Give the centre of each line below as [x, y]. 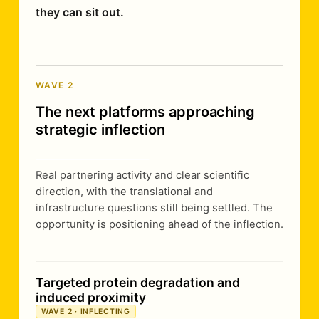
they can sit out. [80, 12]
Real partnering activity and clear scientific [142, 175]
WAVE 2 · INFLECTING [86, 312]
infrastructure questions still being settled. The [154, 208]
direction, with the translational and [124, 192]
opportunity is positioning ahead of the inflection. [159, 224]
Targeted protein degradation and [138, 282]
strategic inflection [100, 130]
